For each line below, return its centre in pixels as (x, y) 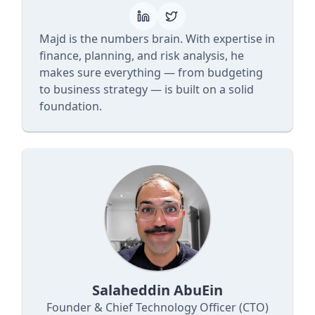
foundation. (71, 106)
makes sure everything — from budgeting (151, 72)
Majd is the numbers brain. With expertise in (157, 39)
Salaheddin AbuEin (157, 290)
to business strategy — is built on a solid (147, 89)
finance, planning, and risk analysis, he (142, 56)
